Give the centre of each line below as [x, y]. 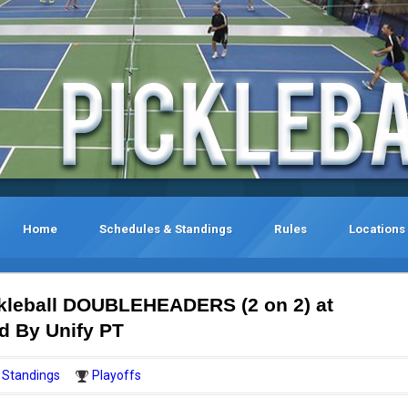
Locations [377, 229]
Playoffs [117, 375]
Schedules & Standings [166, 229]
